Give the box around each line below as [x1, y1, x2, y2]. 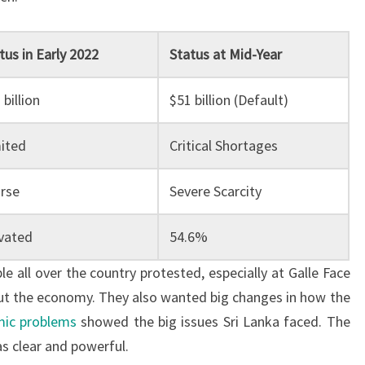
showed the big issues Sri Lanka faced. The [76, 312, 350, 331]
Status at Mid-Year [169, 45, 282, 64]
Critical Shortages [169, 136, 278, 155]
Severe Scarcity [169, 182, 262, 200]
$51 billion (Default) [169, 90, 288, 109]
